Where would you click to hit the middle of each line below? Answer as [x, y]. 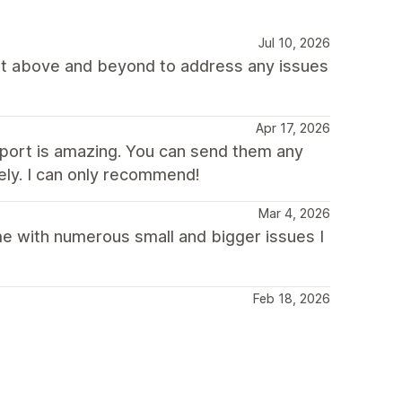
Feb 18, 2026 [292, 298]
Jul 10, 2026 [294, 42]
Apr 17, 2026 [293, 127]
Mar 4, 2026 [294, 213]
